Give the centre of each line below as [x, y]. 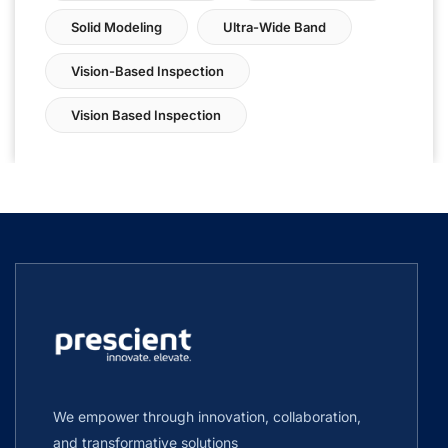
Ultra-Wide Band [274, 26]
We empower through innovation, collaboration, [207, 416]
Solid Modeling [116, 26]
